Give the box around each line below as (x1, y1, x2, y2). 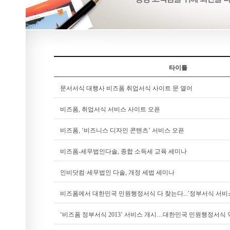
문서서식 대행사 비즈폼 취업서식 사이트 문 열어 (60, 85, 193, 92)
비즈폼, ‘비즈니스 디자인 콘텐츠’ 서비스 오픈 (60, 127, 184, 134)
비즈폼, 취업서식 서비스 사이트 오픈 (60, 106, 160, 113)
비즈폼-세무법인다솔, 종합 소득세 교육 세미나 (60, 148, 187, 155)
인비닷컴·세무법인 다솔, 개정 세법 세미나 (60, 169, 175, 176)
